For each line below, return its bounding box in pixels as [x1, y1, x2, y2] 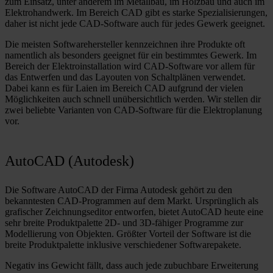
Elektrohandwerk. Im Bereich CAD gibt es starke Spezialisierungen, [5, 7, 268, 18]
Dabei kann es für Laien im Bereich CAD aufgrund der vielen [5, 83, 243, 94]
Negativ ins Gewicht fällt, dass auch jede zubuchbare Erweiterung [5, 260, 258, 271]
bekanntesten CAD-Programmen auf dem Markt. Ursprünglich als [5, 196, 258, 207]
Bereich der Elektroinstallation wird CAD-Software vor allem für [5, 61, 255, 72]
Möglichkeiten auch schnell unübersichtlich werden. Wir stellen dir [5, 94, 261, 105]
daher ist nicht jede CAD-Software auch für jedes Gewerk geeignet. [5, 18, 265, 29]
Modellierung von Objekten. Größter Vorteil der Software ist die [5, 229, 251, 239]
